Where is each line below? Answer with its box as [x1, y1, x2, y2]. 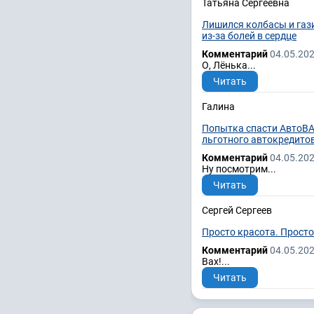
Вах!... [202, 255, 230, 267]
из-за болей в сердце [202, 29, 296, 41]
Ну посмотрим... [202, 163, 276, 175]
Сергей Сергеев [202, 204, 272, 216]
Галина [202, 100, 235, 112]
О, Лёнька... [202, 59, 256, 71]
